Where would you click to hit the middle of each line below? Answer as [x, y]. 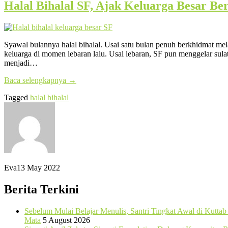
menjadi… [21, 63]
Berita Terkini [41, 189]
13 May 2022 [38, 167]
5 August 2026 [66, 220]
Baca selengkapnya [36, 80]
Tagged [17, 97]
